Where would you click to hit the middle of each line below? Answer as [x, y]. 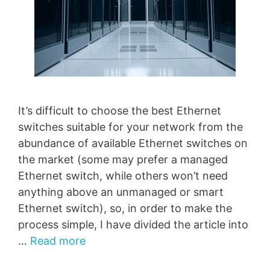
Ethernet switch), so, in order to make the [125, 209]
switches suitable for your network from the [130, 127]
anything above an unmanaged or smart [121, 192]
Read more [58, 241]
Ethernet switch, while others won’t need [123, 176]
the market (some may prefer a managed [123, 160]
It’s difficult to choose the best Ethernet [120, 111]
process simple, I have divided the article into [133, 225]
